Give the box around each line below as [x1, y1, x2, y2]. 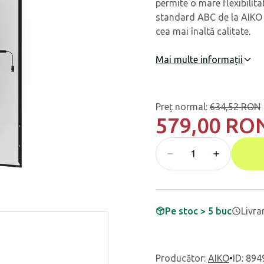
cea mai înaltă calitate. [156, 26, 250, 37]
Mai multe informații [156, 54, 243, 65]
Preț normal [156, 101, 206, 112]
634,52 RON [210, 101, 260, 112]
